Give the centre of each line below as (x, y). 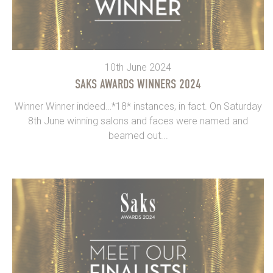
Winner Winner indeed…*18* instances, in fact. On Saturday (138, 107)
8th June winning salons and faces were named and (138, 121)
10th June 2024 (138, 68)
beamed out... (138, 136)
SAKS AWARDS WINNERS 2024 (138, 84)
